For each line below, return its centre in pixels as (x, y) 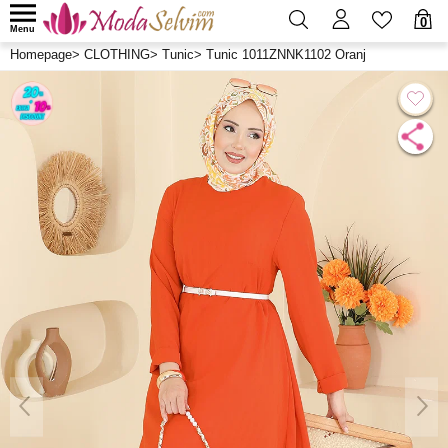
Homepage (41, 54)
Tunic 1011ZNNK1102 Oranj (286, 54)
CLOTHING (117, 54)
